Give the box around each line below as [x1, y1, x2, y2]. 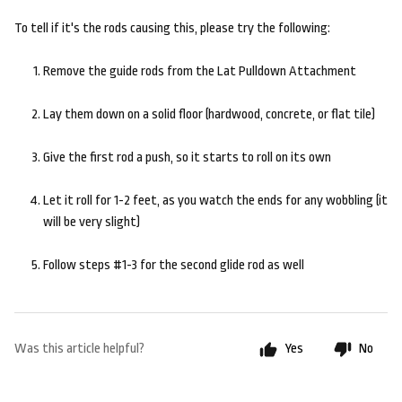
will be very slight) [43, 214, 140, 230]
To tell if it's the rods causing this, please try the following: [14, 21, 330, 36]
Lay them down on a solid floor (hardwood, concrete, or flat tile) [43, 107, 375, 122]
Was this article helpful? [14, 341, 144, 356]
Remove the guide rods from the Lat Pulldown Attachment [43, 64, 356, 79]
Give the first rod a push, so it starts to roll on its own [43, 150, 331, 165]
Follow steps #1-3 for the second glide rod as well [43, 258, 304, 273]
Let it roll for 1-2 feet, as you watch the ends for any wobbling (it [43, 193, 388, 208]
